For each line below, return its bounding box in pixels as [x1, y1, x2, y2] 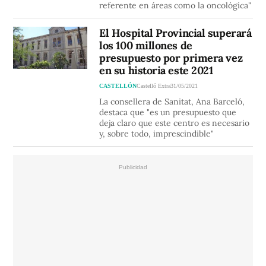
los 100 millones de [99, 39, 192, 53]
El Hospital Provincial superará [99, 26, 252, 40]
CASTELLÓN [99, 83, 137, 90]
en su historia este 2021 [99, 64, 213, 78]
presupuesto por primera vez [99, 51, 243, 65]
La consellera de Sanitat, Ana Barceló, [99, 96, 245, 107]
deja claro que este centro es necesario [99, 118, 250, 129]
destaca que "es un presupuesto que [99, 107, 237, 118]
